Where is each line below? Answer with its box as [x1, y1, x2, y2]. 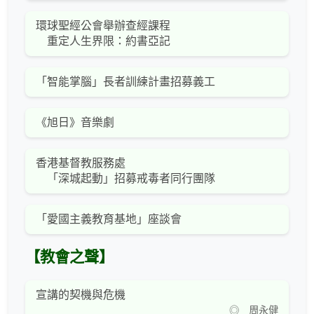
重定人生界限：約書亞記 [36, 35, 170, 48]
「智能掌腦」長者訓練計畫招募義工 [36, 76, 215, 88]
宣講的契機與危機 [36, 289, 125, 301]
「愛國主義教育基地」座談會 [36, 213, 182, 226]
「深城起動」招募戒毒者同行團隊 [36, 172, 215, 185]
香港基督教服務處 [36, 157, 125, 170]
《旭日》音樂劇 [36, 116, 114, 129]
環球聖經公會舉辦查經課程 [36, 20, 170, 32]
